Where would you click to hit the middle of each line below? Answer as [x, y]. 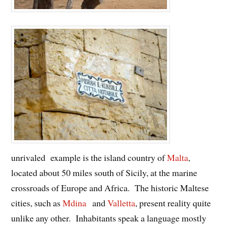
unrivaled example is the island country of [89, 158]
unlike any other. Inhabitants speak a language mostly [109, 218]
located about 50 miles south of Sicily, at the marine [104, 173]
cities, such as [37, 203]
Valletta [122, 203]
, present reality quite [173, 203]
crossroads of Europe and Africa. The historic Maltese [110, 188]
